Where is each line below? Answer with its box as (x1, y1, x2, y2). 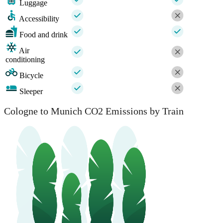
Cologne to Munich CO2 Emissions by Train (4, 106, 184, 117)
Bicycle (19, 71, 43, 80)
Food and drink (19, 30, 68, 39)
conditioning (5, 55, 45, 64)
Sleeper (19, 87, 43, 96)
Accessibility (19, 14, 59, 23)
